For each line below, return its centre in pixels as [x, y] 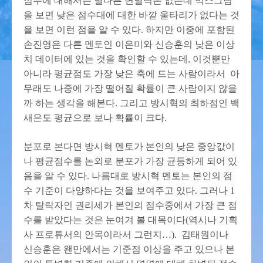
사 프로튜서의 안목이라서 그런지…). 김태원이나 [126, 234]
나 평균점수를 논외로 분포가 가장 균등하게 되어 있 [130, 161]
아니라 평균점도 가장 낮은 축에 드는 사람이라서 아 [131, 73]
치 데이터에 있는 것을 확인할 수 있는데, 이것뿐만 [127, 59]
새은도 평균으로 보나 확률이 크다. [95, 117]
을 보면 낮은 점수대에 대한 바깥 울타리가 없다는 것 [131, 15]
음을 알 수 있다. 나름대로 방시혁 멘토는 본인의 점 [128, 176]
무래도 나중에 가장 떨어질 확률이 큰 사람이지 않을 [130, 88]
